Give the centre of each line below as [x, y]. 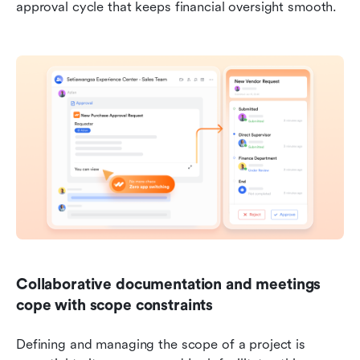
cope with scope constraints [115, 306]
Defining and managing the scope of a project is [161, 345]
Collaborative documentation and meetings [169, 285]
